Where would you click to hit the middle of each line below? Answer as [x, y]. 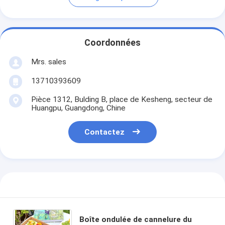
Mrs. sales [48, 62]
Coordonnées [113, 43]
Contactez [105, 132]
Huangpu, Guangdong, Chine [78, 108]
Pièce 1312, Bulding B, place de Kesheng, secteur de [122, 99]
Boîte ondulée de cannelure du [136, 219]
